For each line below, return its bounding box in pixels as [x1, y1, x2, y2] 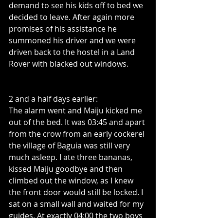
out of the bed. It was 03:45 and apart [9, 117, 147, 127]
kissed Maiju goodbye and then [9, 163, 125, 174]
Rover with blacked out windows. [9, 58, 128, 69]
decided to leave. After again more [9, 12, 136, 22]
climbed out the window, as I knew [9, 175, 135, 186]
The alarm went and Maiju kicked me [9, 105, 144, 116]
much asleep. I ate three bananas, [9, 152, 134, 163]
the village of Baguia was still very [9, 140, 132, 151]
